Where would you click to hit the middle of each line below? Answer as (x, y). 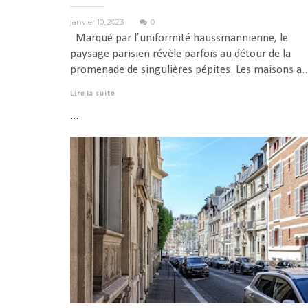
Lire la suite (92, 93)
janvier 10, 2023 (98, 22)
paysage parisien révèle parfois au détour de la (180, 54)
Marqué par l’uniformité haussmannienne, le (179, 38)
